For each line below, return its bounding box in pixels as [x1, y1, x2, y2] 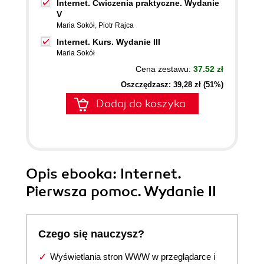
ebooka [61, 165, 113, 183]
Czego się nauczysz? [38, 228, 144, 240]
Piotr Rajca [98, 21, 134, 29]
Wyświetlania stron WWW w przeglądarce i [50, 252, 215, 262]
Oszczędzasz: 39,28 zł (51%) [121, 80, 223, 89]
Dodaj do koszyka [96, 97, 186, 110]
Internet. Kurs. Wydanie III [57, 37, 160, 47]
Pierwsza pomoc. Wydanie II [26, 183, 216, 200]
